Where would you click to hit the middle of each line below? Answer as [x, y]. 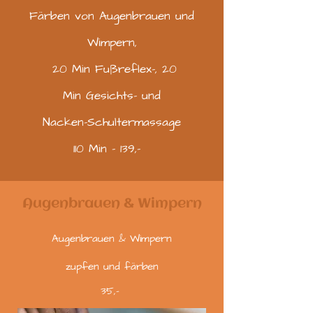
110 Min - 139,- [112, 149]
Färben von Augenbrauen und [112, 16]
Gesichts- [114, 96]
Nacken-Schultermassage [112, 123]
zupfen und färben [112, 267]
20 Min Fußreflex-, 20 [112, 70]
